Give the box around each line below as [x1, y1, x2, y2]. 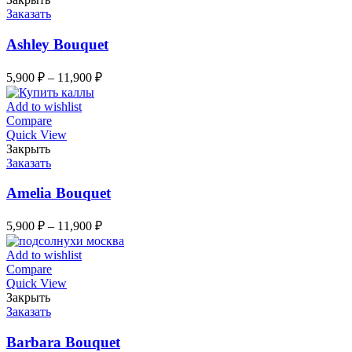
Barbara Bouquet [6, 333, 120, 350]
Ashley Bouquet [6, 36, 108, 53]
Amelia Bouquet [6, 185, 111, 202]
